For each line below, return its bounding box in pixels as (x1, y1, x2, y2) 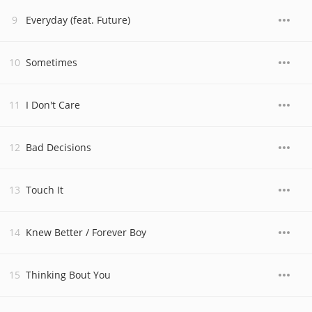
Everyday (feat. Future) (26, 13, 130, 26)
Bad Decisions (26, 141, 91, 154)
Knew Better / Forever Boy (26, 226, 146, 239)
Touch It (26, 183, 63, 196)
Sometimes (26, 56, 77, 69)
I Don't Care (26, 98, 80, 111)
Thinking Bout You (26, 268, 111, 281)
